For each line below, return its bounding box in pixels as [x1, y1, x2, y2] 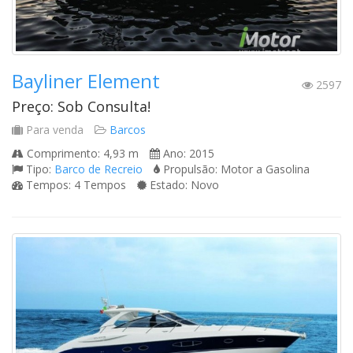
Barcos [110, 121, 146, 137]
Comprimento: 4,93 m [24, 145, 139, 161]
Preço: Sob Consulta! [12, 96, 150, 116]
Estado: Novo [147, 176, 219, 192]
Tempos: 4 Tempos [23, 176, 126, 192]
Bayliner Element [12, 67, 160, 94]
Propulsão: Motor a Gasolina [160, 161, 310, 176]
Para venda [23, 121, 84, 137]
